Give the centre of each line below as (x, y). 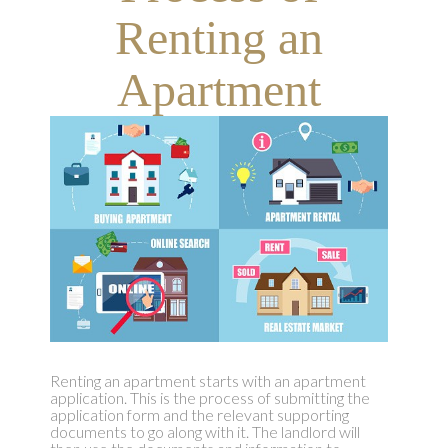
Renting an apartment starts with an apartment (207, 381)
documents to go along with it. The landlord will (204, 432)
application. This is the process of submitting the (209, 398)
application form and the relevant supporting (199, 415)
